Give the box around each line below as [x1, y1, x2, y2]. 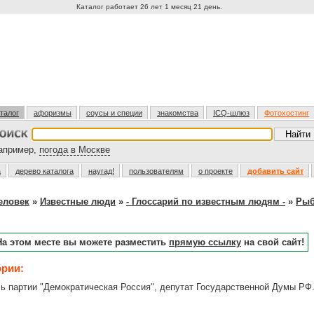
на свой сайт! [241, 237, 304, 247]
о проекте [198, 167, 233, 175]
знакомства [157, 109, 198, 117]
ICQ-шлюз [213, 109, 250, 117]
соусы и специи [86, 109, 142, 117]
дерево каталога [15, 167, 74, 175]
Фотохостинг [264, 109, 309, 117]
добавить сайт [247, 167, 303, 175]
